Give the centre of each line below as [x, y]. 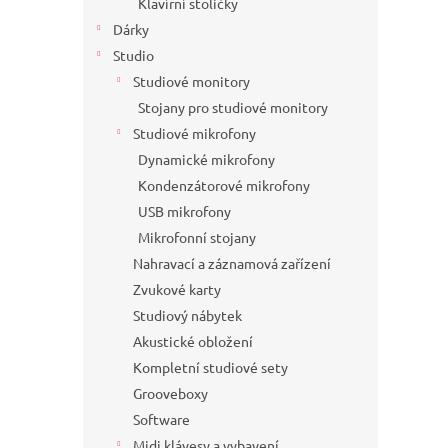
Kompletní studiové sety [210, 367]
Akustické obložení [193, 341]
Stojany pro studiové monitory [233, 107]
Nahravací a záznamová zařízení [232, 263]
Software [161, 419]
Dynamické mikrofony [206, 159]
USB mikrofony [184, 211]
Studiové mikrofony [194, 133]
